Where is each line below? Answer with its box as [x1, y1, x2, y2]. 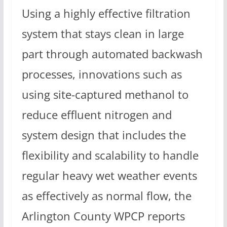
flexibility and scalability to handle [21, 147, 199, 164]
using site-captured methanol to [21, 87, 188, 103]
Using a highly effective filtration [21, 6, 191, 22]
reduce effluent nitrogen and [21, 107, 172, 123]
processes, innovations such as [21, 66, 182, 83]
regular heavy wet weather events [21, 168, 197, 184]
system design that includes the [21, 127, 186, 143]
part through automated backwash [21, 46, 203, 62]
